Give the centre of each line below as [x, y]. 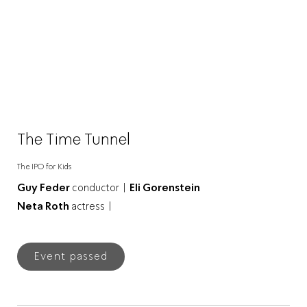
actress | [92, 206]
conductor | [99, 187]
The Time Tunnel [74, 139]
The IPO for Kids [44, 166]
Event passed [71, 256]
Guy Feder [45, 187]
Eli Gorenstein [165, 187]
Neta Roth [44, 206]
